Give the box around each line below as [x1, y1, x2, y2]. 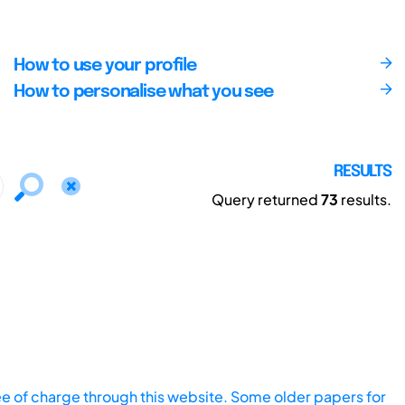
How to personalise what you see [13, 82, 273, 101]
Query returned [212, 189, 321, 209]
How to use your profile [13, 56, 196, 75]
